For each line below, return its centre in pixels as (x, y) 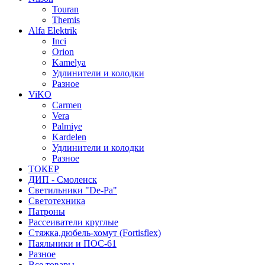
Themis (66, 20)
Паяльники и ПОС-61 (72, 244)
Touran (65, 9)
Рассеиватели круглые (73, 222)
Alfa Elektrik (53, 31)
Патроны (47, 212)
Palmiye (67, 127)
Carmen (67, 105)
